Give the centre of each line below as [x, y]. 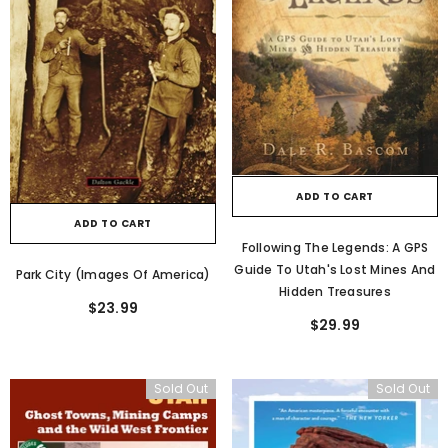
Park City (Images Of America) [113, 274]
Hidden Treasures [335, 291]
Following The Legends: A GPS [335, 247]
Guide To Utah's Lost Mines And [335, 269]
